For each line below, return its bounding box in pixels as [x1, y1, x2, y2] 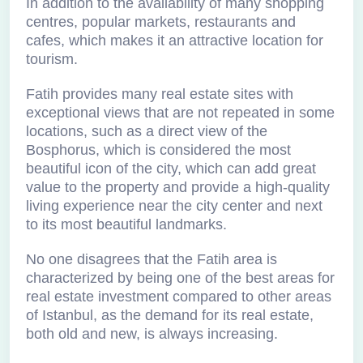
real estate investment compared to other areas [26, 288, 331, 305]
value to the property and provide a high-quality [26, 179, 330, 195]
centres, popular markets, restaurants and [26, 14, 296, 30]
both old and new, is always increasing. [26, 326, 278, 342]
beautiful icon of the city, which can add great [26, 160, 316, 177]
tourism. [26, 51, 78, 67]
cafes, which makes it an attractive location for [26, 32, 323, 49]
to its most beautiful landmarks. [26, 216, 227, 233]
